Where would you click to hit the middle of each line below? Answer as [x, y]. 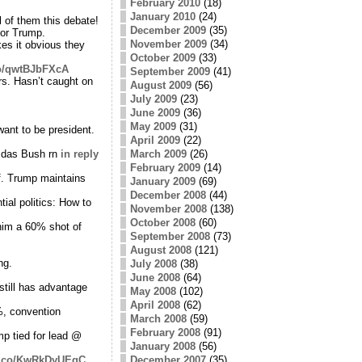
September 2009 [170, 71]
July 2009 [153, 99]
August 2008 [160, 250]
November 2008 [168, 208]
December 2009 [168, 30]
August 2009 [160, 85]
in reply [79, 154]
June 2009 [155, 112]
